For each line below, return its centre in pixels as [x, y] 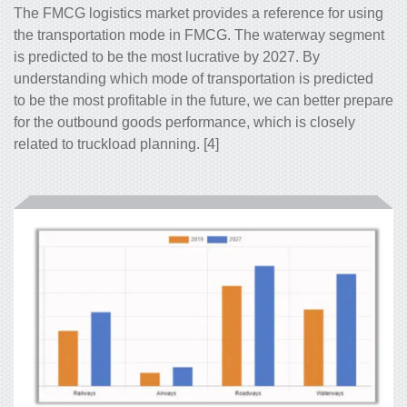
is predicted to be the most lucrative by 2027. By [167, 57]
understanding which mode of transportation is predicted [194, 79]
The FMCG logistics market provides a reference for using [199, 14]
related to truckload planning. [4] [116, 144]
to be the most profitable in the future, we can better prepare [203, 101]
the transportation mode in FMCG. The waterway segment [199, 35]
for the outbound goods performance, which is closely [184, 123]
